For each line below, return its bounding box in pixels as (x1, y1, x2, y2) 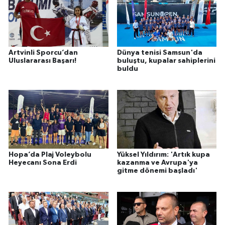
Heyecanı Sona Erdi (9, 159, 77, 166)
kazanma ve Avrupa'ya (117, 159, 198, 166)
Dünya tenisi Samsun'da (117, 49, 202, 57)
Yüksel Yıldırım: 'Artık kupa (117, 151, 210, 158)
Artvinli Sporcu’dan (9, 49, 78, 57)
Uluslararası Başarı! (9, 57, 76, 65)
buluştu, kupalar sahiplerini (117, 57, 215, 65)
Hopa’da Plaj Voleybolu (9, 151, 91, 158)
